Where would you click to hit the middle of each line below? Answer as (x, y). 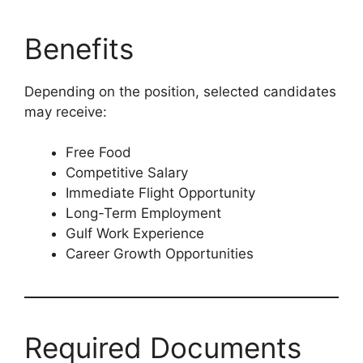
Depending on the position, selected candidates (180, 91)
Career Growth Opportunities (160, 254)
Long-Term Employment (143, 214)
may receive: (66, 111)
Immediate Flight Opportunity (160, 193)
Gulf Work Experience (135, 234)
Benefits (79, 48)
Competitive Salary (127, 173)
